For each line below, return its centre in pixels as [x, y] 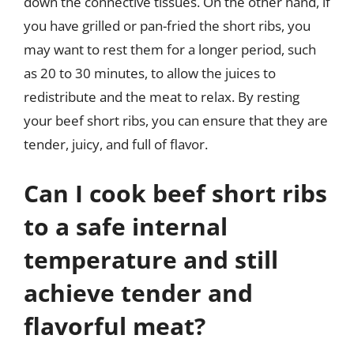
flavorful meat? [115, 326]
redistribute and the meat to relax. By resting [162, 97]
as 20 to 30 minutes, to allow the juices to [150, 73]
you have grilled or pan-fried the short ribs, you [167, 26]
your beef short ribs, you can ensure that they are [176, 121]
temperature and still [151, 259]
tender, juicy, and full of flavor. [116, 144]
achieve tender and [138, 292]
